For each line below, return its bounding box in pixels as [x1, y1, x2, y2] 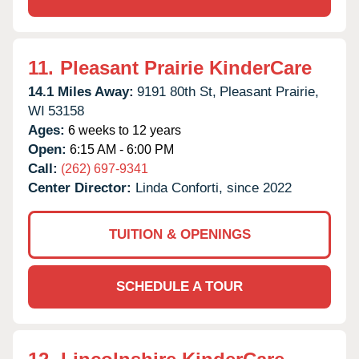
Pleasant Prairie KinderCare [60, 56, 312, 79]
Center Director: [28, 179, 135, 196]
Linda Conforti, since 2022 [135, 179, 292, 196]
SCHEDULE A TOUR [116, 278, 243, 294]
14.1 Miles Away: [28, 83, 134, 99]
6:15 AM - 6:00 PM [67, 142, 174, 156]
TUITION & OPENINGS [108, 226, 251, 242]
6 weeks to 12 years [65, 123, 181, 137]
